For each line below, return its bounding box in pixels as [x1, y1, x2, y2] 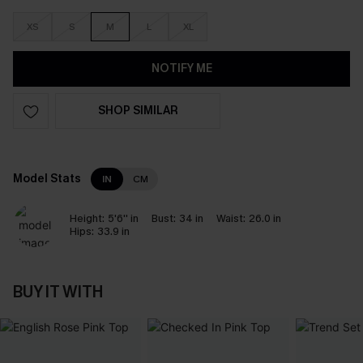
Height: [70, 211, 105, 225]
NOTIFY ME [151, 61, 212, 76]
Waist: [216, 211, 246, 225]
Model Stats [13, 171, 81, 186]
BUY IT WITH [13, 281, 103, 303]
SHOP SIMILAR [97, 103, 178, 118]
